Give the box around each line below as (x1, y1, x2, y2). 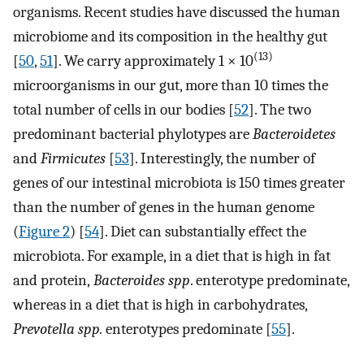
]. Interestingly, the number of (129, 149, 315, 168)
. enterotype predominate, (190, 271, 349, 290)
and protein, (13, 271, 90, 290)
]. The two (249, 101, 311, 119)
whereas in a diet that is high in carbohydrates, (13, 296, 308, 314)
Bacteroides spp (90, 271, 190, 290)
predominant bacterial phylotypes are (13, 125, 249, 144)
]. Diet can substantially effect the (99, 223, 306, 241)
